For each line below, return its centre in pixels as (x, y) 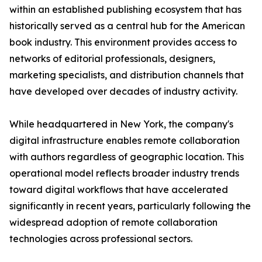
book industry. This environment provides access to (123, 42)
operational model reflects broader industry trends (124, 173)
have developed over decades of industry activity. (123, 92)
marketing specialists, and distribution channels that (127, 75)
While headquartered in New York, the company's (121, 124)
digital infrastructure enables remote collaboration (125, 141)
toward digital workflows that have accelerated (119, 190)
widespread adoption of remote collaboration (113, 223)
